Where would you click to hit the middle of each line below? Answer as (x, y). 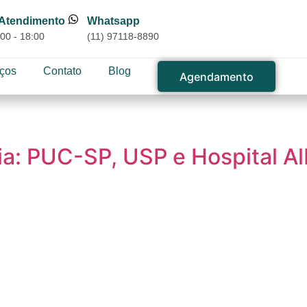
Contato (62, 71)
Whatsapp (113, 21)
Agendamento (217, 77)
